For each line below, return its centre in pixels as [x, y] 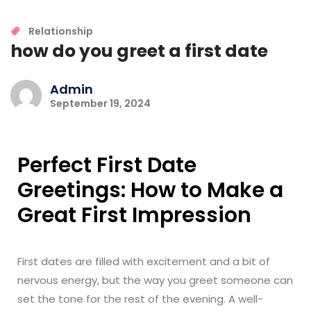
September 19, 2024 [100, 103]
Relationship [61, 31]
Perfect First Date [107, 165]
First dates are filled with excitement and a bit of [144, 261]
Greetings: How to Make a [150, 190]
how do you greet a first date [139, 51]
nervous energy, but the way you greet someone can [155, 280]
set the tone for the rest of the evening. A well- [140, 299]
